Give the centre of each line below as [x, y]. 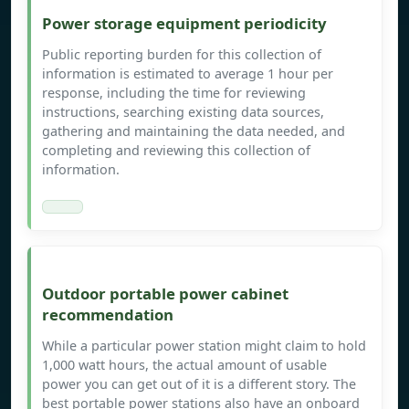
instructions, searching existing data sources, [183, 112]
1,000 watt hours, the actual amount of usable [184, 365]
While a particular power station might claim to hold [204, 346]
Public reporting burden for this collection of [182, 55]
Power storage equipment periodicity [184, 24]
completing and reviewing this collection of [176, 151]
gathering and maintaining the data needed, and [194, 131]
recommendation [108, 315]
